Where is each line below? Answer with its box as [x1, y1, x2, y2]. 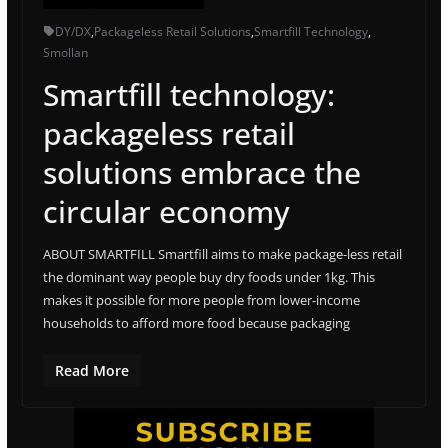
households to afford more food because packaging [42, 313, 350, 332]
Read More [54, 361, 129, 381]
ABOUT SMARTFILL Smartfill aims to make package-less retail [42, 244, 402, 263]
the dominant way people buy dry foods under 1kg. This [42, 267, 375, 286]
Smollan [42, 43, 88, 61]
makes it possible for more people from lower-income [42, 290, 360, 309]
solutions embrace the [42, 151, 361, 193]
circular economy [42, 190, 298, 232]
